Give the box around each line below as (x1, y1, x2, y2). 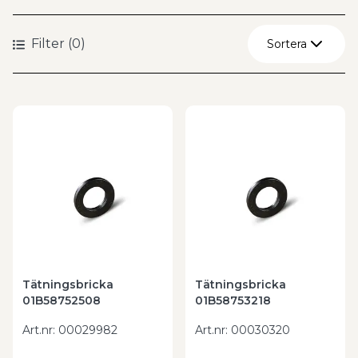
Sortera (267, 37, 307, 51)
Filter (31, 36, 65, 51)
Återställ (265, 79, 310, 93)
